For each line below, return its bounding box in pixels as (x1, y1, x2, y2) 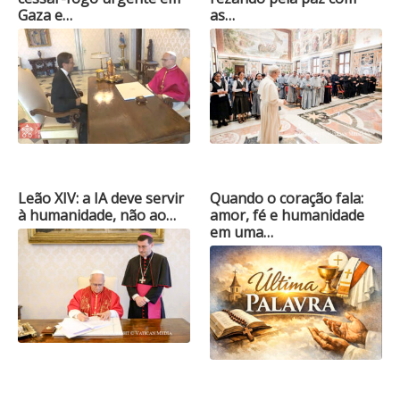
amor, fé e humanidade (210, 204, 365, 225)
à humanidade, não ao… (18, 204, 176, 225)
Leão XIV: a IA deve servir (18, 187, 184, 208)
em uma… (210, 221, 274, 242)
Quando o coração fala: (210, 187, 364, 208)
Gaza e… (18, 5, 72, 26)
